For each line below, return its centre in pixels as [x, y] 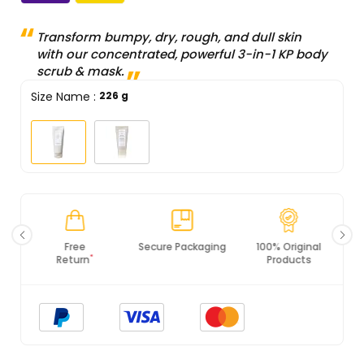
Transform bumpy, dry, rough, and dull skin [169, 37]
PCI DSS [289, 247]
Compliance [289, 260]
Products [182, 260]
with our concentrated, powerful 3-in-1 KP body [182, 54]
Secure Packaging [75, 247]
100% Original [182, 247]
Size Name [61, 97]
